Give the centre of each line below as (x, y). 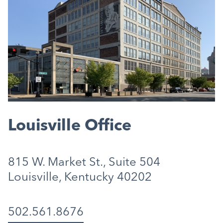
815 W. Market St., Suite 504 (84, 163)
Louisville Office (70, 126)
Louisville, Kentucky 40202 (80, 177)
